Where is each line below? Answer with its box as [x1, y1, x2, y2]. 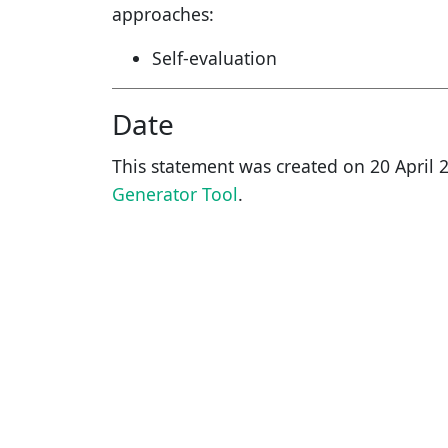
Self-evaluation [152, 45, 277, 70]
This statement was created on [112, 153, 370, 178]
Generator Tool [112, 181, 238, 206]
